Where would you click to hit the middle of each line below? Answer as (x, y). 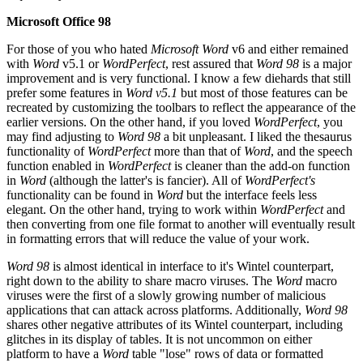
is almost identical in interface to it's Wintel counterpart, (192, 266)
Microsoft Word (190, 49)
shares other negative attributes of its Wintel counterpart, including (175, 324)
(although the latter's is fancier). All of (145, 180)
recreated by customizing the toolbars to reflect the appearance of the (181, 107)
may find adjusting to (62, 136)
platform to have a (54, 353)
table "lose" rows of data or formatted (226, 353)
